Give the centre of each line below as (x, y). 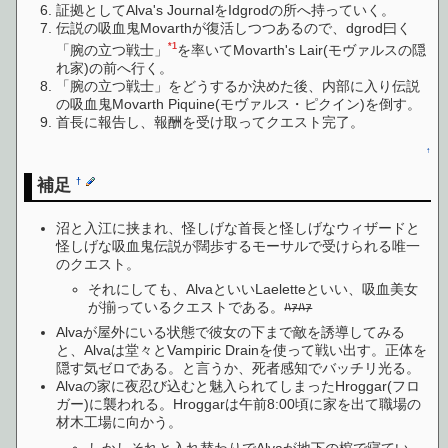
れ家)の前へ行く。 (115, 68)
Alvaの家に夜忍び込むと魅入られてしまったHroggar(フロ (238, 386)
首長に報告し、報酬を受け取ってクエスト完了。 (210, 122)
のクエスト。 (98, 263)
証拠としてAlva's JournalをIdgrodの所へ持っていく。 (226, 10)
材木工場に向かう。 (119, 422)
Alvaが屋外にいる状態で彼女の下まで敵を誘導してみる (231, 332)
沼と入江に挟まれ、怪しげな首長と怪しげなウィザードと (238, 227)
